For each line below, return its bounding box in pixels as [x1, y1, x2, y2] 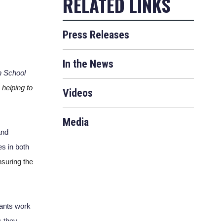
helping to [1, 83, 33, 92]
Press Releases [63, 29, 129, 41]
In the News [63, 58, 113, 70]
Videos [63, 87, 93, 99]
